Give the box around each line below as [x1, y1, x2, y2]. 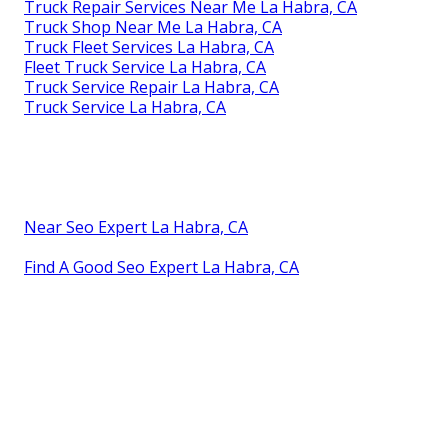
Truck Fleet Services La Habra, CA [24, 36, 274, 59]
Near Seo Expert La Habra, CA [24, 216, 248, 239]
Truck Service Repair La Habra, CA [24, 76, 279, 99]
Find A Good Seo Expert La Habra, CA [24, 256, 299, 279]
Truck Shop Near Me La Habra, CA [24, 16, 282, 39]
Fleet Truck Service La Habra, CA [24, 56, 266, 79]
